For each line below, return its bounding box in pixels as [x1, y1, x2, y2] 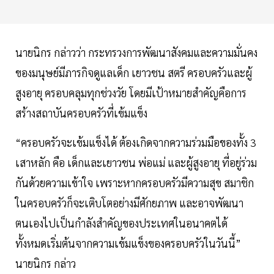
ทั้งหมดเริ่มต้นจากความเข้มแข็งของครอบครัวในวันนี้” [15, 236, 241, 251]
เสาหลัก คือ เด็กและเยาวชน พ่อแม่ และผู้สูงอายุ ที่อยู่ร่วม [15, 155, 257, 170]
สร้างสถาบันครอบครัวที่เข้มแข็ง [15, 106, 147, 120]
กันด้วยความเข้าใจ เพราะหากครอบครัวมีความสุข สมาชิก [15, 176, 254, 190]
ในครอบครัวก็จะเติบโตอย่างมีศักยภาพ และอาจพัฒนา [15, 196, 243, 210]
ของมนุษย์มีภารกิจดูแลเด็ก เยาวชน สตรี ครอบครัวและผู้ [15, 65, 252, 80]
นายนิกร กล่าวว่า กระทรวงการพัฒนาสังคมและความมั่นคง [15, 45, 257, 60]
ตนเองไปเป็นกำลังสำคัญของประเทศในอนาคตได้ [15, 216, 228, 231]
